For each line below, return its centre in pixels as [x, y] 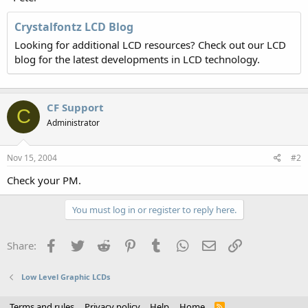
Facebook [82, 244]
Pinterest [159, 244]
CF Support [75, 107]
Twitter [102, 244]
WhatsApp [215, 244]
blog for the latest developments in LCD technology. [137, 59]
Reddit [128, 244]
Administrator [73, 122]
